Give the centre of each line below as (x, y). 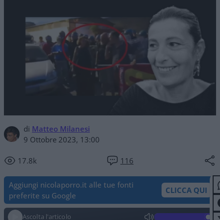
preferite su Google (42, 195)
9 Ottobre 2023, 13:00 (62, 139)
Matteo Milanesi (61, 128)
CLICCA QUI (186, 190)
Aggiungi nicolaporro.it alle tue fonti (71, 184)
